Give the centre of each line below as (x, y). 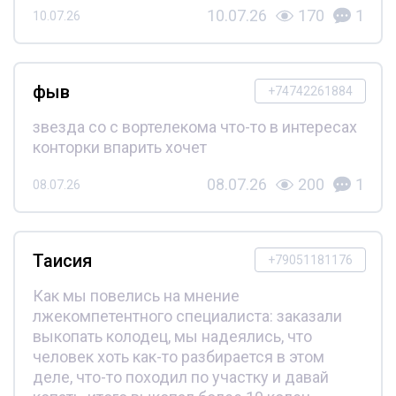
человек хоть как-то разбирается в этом (178, 357)
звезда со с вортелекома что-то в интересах (194, 127)
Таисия (62, 261)
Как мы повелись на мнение (136, 296)
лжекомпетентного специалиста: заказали (187, 316)
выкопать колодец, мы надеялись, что (172, 337)
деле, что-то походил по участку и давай (180, 377)
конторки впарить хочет (119, 148)
